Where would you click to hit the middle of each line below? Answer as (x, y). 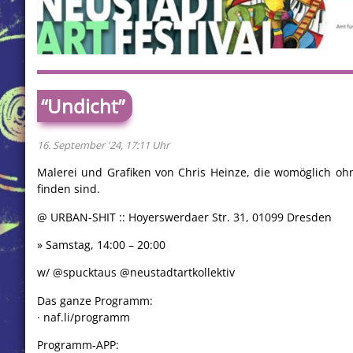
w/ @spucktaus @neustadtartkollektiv (136, 273)
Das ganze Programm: (95, 300)
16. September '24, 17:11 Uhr (103, 145)
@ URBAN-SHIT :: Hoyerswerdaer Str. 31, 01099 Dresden (184, 217)
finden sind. (69, 189)
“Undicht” (83, 106)
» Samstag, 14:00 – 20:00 (101, 244)
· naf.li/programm (84, 317)
